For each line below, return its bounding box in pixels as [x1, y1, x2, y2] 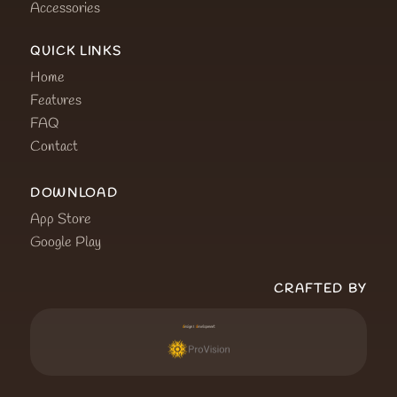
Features [30, 90, 82, 110]
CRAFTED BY [274, 280, 367, 298]
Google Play [30, 232, 101, 252]
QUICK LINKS [30, 43, 122, 60]
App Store [30, 209, 91, 229]
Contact [30, 136, 78, 156]
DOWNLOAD [30, 184, 119, 202]
